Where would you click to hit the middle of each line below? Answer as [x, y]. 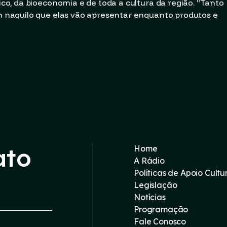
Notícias [150, 197]
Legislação [156, 185]
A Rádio [149, 160]
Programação [161, 209]
